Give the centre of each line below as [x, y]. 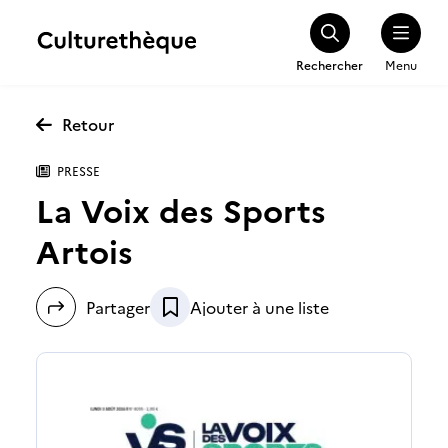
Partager [118, 307]
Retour [88, 124]
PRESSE [78, 170]
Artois [84, 250]
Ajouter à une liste [259, 307]
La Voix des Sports [181, 209]
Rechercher [329, 64]
